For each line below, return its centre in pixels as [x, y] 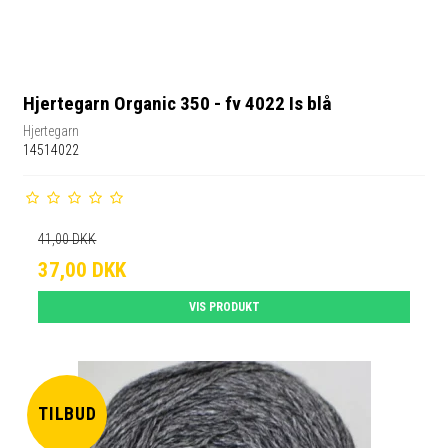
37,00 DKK [82, 269]
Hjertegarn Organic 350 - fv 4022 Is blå [178, 104]
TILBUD [67, 414]
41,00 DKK [67, 238]
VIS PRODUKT [224, 306]
